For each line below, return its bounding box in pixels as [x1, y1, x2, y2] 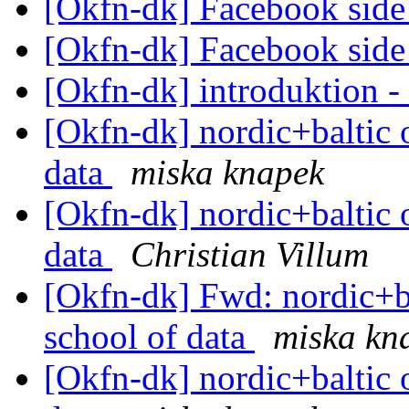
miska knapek [131, 152, 324, 193]
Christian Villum [131, 235, 369, 275]
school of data [44, 317, 255, 357]
